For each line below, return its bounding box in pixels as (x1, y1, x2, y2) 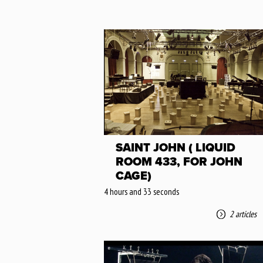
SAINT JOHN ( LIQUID (116, 141, 235, 155)
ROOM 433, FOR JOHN (116, 155, 242, 169)
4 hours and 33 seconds (104, 186, 179, 197)
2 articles (230, 208, 257, 220)
